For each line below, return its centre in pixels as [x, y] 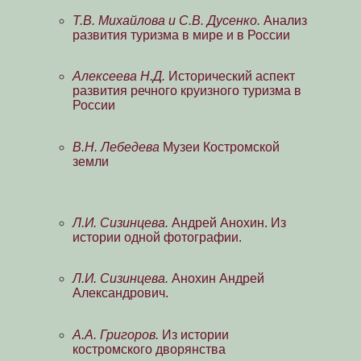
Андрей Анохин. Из [227, 222]
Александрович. [120, 293]
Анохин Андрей [216, 279]
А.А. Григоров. [115, 334]
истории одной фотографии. [157, 237]
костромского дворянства [149, 349]
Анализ [283, 20]
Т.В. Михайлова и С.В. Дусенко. [166, 20]
